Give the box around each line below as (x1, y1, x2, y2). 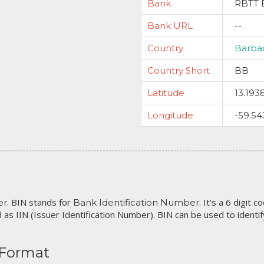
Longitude (147, 110, 193, 121)
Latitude (147, 87, 184, 98)
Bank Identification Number (73, 197, 199, 208)
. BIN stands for (7, 196, 73, 208)
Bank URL (147, 20, 193, 31)
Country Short (147, 65, 210, 76)
